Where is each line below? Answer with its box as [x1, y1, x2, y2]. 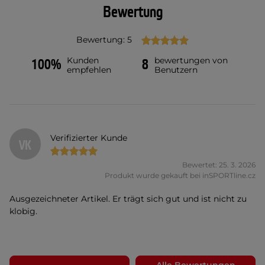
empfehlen [67, 64, 112, 75]
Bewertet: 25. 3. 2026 [182, 160, 256, 170]
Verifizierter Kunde [50, 132, 128, 143]
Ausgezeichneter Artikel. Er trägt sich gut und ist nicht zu [9, 193, 247, 205]
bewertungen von [154, 55, 228, 66]
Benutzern [154, 64, 198, 75]
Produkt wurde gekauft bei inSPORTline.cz [105, 171, 256, 180]
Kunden [67, 55, 99, 66]
